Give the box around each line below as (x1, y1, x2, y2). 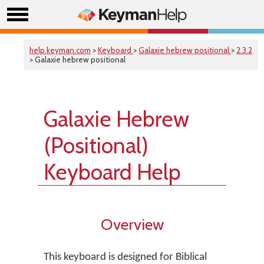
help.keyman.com (29, 45, 91, 55)
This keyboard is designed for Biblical (44, 252, 207, 263)
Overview (100, 214, 164, 234)
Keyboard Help (44, 159, 181, 185)
